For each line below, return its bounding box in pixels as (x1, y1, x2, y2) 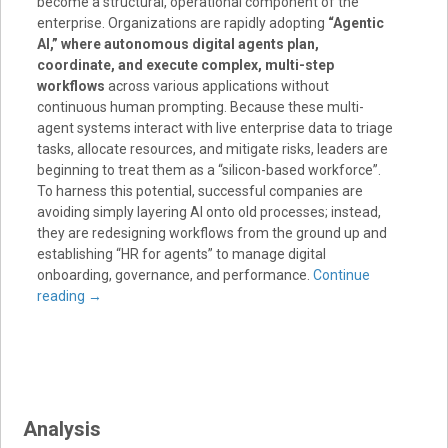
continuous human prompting (36, 99, 224, 116)
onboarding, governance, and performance (36, 267, 307, 284)
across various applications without (104, 78, 329, 95)
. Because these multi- (223, 99, 364, 116)
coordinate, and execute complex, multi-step (36, 57, 334, 74)
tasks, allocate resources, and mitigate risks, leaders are (36, 141, 388, 158)
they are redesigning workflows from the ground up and (36, 225, 387, 242)
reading (36, 288, 88, 305)
